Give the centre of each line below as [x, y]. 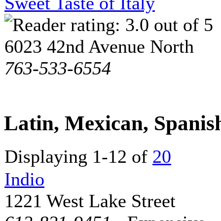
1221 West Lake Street [90, 201]
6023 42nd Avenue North [99, 47]
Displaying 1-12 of [78, 156]
